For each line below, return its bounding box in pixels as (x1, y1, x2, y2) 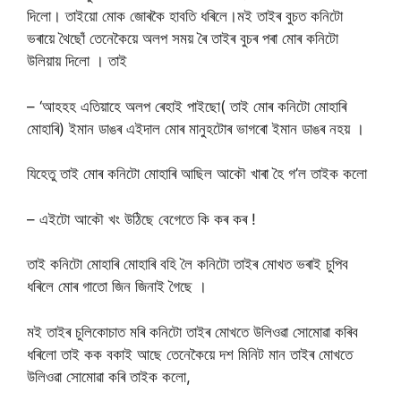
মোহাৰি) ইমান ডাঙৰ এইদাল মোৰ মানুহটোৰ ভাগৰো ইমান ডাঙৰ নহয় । (27, 119, 364, 138)
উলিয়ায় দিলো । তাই (27, 52, 127, 71)
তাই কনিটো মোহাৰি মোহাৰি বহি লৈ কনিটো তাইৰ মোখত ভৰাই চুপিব (27, 255, 348, 274)
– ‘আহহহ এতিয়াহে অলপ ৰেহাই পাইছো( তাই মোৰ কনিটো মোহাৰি (27, 97, 346, 115)
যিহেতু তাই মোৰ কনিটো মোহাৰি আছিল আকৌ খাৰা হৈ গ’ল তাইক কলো (27, 165, 367, 183)
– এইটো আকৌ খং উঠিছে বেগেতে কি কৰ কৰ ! (27, 209, 256, 228)
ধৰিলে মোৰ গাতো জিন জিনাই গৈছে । (27, 277, 207, 296)
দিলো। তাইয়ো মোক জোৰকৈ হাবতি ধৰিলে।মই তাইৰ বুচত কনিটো (27, 7, 343, 26)
